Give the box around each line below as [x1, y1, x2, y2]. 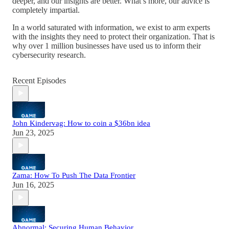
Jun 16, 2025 [12, 180, 54, 189]
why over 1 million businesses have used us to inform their [12, 41, 201, 50]
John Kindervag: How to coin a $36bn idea [12, 119, 150, 127]
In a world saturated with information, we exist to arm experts [12, 22, 210, 32]
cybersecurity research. [12, 50, 86, 59]
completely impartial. [12, 5, 80, 14]
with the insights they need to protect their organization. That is [12, 32, 215, 41]
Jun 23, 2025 [12, 128, 54, 137]
